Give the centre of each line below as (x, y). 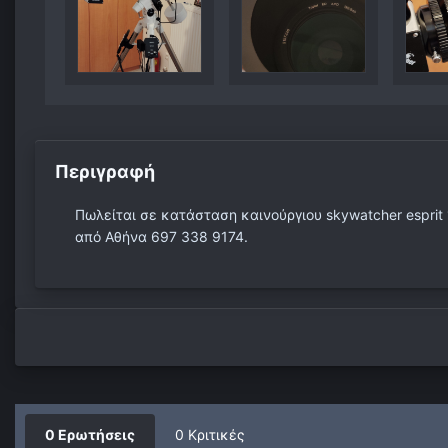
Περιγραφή (105, 172)
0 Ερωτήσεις (90, 435)
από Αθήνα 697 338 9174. (163, 237)
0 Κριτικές (210, 435)
